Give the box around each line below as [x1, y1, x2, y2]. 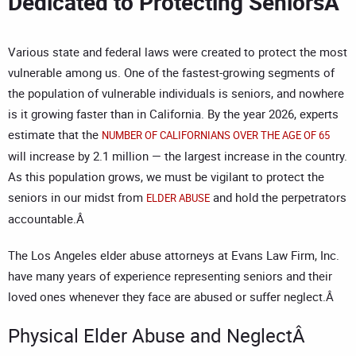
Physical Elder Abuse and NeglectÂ [8, 323, 310, 349]
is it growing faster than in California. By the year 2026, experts [8, 106, 339, 122]
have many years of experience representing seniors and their [8, 268, 332, 284]
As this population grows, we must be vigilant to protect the [8, 168, 324, 185]
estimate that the [8, 126, 102, 143]
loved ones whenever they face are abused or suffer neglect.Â [8, 288, 337, 305]
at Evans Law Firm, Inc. [215, 247, 339, 264]
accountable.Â [8, 211, 87, 227]
